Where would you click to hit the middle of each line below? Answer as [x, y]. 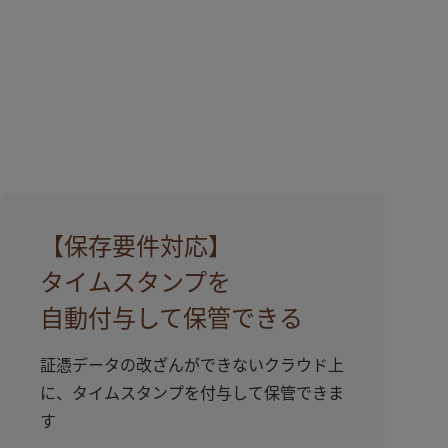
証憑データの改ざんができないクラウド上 [192, 366]
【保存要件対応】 [136, 247]
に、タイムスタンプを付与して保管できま [192, 394]
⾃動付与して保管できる [172, 319]
